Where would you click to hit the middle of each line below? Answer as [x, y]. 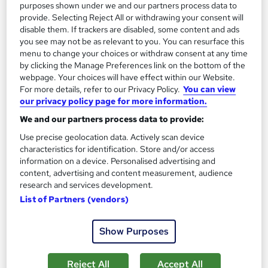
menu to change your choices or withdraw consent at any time [134, 54]
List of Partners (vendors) [74, 200]
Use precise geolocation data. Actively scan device [112, 137]
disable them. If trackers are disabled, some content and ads [130, 30]
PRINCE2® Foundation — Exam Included [109, 208]
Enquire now [144, 24]
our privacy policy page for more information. [114, 101]
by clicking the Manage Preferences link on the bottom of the [133, 66]
